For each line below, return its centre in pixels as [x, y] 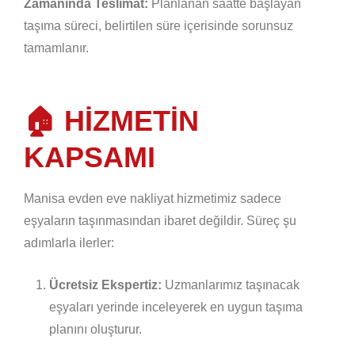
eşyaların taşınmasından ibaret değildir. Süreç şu [160, 220]
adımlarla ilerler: [69, 242]
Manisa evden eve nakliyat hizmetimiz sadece [153, 198]
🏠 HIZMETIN [111, 120]
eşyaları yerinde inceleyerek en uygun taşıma [176, 307]
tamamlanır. [56, 48]
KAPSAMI [90, 157]
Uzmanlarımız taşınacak [231, 284]
